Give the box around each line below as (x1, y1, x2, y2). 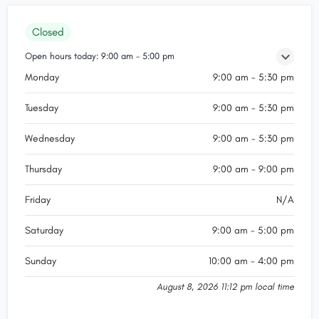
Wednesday (25, 132, 75, 145)
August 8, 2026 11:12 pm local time (157, 281, 294, 292)
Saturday (25, 224, 63, 236)
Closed (32, 26, 64, 38)
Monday (25, 71, 59, 83)
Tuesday (25, 102, 58, 114)
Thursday (25, 163, 62, 175)
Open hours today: (25, 51, 101, 61)
